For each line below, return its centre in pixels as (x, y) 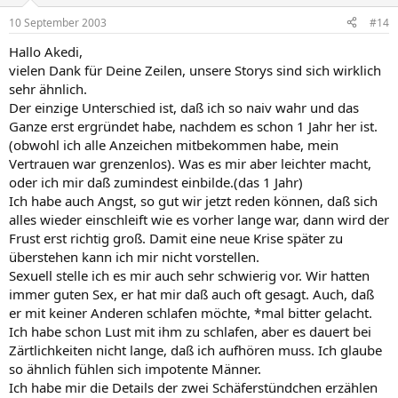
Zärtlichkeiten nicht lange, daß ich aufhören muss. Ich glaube (195, 350)
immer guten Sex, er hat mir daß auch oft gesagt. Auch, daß (191, 294)
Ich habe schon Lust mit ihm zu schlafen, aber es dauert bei (190, 331)
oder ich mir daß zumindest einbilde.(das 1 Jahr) (156, 182)
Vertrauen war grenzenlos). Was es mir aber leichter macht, (190, 163)
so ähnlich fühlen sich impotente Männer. (135, 368)
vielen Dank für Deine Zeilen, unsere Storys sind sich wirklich (195, 70)
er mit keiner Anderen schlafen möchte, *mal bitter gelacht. (191, 312)
